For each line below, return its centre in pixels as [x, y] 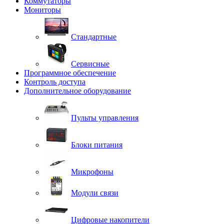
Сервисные [90, 63]
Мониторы [42, 9]
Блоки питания [97, 144]
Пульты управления [105, 117]
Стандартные [94, 36]
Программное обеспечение [70, 72]
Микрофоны [92, 171]
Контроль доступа [55, 81]
